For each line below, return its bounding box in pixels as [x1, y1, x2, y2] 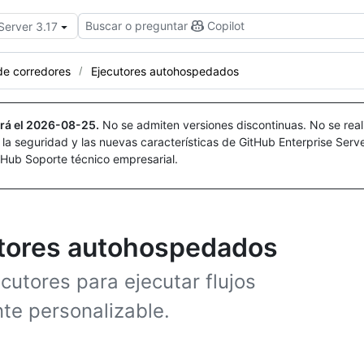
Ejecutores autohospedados [91, 63, 239, 78]
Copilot [207, 19, 245, 32]
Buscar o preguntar [85, 19, 188, 32]
